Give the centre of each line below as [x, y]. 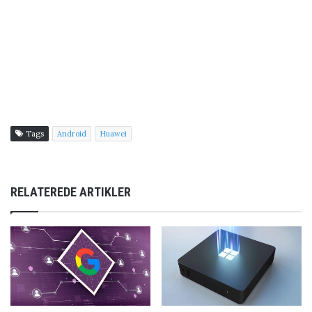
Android [72, 134]
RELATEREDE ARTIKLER [71, 192]
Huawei [113, 134]
